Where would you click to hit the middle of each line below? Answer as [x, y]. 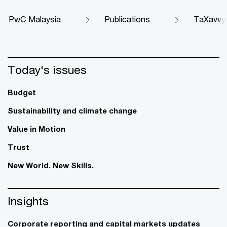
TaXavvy [210, 19]
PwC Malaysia [35, 19]
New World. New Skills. [51, 165]
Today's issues [47, 69]
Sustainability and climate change [72, 110]
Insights [28, 201]
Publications [127, 19]
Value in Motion [36, 128]
